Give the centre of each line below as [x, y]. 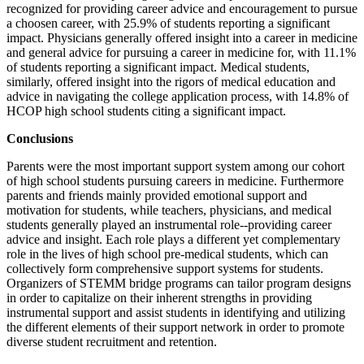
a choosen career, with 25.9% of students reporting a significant [168, 24]
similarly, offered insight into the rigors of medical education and [171, 82]
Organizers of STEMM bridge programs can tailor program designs [179, 284]
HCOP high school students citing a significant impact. [146, 111]
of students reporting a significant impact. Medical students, [158, 67]
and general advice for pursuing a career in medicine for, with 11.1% [181, 53]
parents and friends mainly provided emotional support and [157, 196]
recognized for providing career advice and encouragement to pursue [182, 9]
